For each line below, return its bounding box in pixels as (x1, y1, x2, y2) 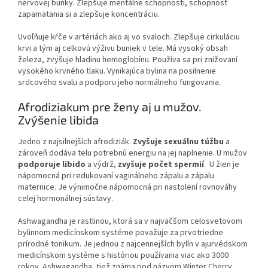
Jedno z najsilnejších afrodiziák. (18, 135, 133, 148)
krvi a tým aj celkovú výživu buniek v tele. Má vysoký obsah (18, 42, 228, 55)
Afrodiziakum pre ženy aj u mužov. (18, 99, 202, 114)
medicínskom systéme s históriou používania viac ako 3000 (18, 249, 229, 261)
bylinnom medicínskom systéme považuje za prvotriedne (18, 226, 223, 239)
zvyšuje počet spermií (118, 158, 204, 170)
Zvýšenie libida (18, 112, 99, 127)
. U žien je (204, 158, 239, 170)
